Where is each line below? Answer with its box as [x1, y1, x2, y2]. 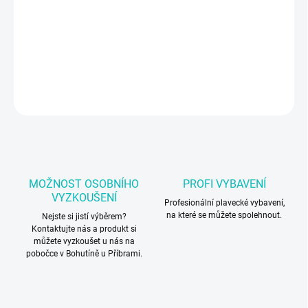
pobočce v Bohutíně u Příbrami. [25, 249, 142, 259]
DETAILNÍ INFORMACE [14, 66, 99, 76]
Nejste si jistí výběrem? [41, 212, 126, 222]
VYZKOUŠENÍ [51, 191, 117, 205]
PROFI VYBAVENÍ [182, 177, 266, 191]
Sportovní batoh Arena [14, 38, 110, 49]
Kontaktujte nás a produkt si [31, 224, 137, 234]
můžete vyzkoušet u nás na [33, 236, 135, 247]
